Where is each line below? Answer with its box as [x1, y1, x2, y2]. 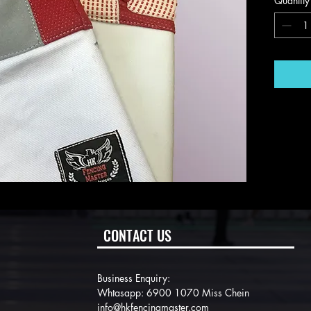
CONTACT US [103, 225, 171, 246]
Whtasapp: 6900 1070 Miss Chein [97, 286, 249, 299]
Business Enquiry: [97, 271, 170, 285]
